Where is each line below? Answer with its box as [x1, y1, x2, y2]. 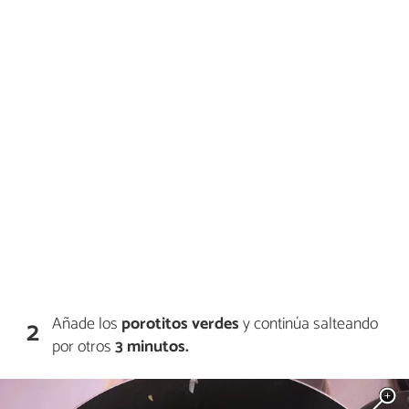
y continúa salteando [239, 309, 379, 338]
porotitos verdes [118, 309, 240, 338]
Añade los [52, 309, 119, 338]
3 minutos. [115, 332, 190, 361]
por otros [52, 332, 116, 361]
